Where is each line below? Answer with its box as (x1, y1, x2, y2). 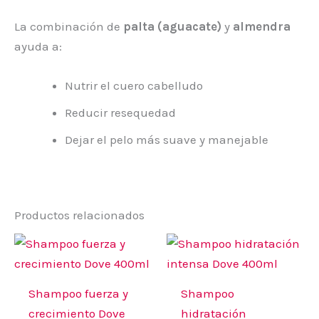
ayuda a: (14, 39, 62, 54)
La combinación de (14, 19, 123, 34)
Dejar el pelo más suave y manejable (65, 132, 268, 147)
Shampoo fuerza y (28, 286, 129, 300)
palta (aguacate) (123, 19, 221, 34)
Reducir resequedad (65, 105, 176, 120)
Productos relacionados (14, 208, 145, 223)
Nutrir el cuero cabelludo (65, 78, 203, 93)
